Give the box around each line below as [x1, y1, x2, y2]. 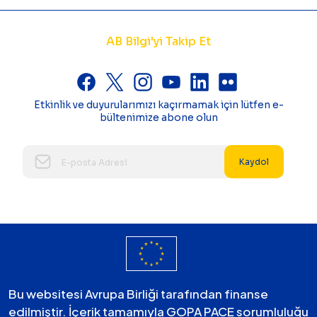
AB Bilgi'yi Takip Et [106, 34, 211, 50]
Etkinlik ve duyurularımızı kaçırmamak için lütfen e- [33, 98, 284, 112]
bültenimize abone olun [99, 111, 218, 125]
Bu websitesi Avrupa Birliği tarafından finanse [8, 285, 268, 301]
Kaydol [239, 156, 269, 168]
